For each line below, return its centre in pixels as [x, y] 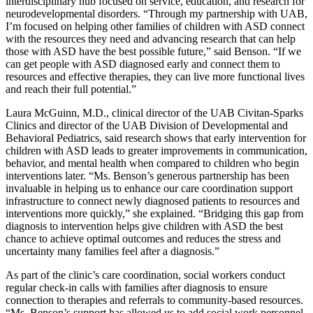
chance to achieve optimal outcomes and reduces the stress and [143, 238]
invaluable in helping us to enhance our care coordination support [149, 188]
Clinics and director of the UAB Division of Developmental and [147, 125]
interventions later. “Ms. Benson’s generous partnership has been [147, 175]
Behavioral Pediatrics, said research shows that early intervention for [156, 138]
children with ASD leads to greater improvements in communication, [156, 150]
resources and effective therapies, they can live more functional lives [155, 76]
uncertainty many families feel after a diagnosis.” [112, 251]
